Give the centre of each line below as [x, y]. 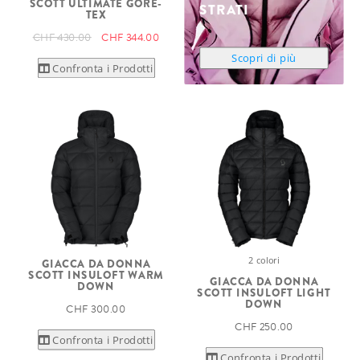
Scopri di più [264, 58]
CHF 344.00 [131, 37]
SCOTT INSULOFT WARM [96, 275]
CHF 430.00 [62, 37]
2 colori [264, 260]
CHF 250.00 [264, 327]
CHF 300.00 [96, 309]
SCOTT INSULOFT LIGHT [264, 292]
